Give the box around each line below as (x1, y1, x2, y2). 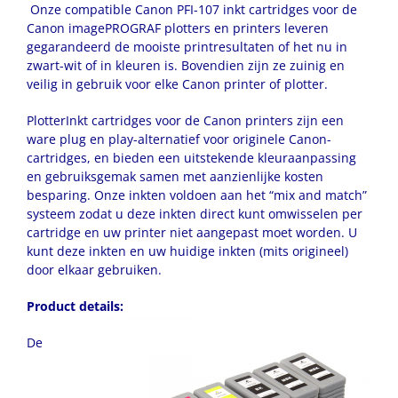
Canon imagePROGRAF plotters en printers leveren (27, 19, 329, 36)
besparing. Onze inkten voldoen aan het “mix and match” (27, 186, 367, 203)
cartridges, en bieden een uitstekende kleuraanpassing (27, 148, 356, 166)
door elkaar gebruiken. (27, 260, 162, 278)
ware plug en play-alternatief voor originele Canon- (27, 130, 331, 147)
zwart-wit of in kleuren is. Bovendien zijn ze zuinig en (27, 56, 345, 74)
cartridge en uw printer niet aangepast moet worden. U (27, 223, 357, 241)
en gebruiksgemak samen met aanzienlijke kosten (27, 167, 323, 185)
